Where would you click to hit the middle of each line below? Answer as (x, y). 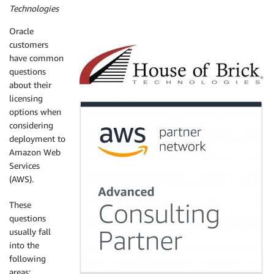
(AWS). (21, 179)
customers (29, 44)
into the (24, 245)
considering (31, 125)
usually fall (30, 231)
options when (35, 112)
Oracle (21, 31)
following (28, 258)
